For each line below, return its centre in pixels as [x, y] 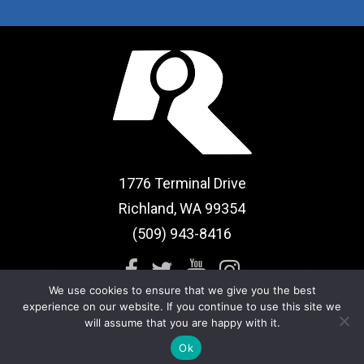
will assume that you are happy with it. [182, 323]
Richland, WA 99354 [182, 208]
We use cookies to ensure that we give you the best [182, 290]
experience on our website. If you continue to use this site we [182, 306]
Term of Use [183, 340]
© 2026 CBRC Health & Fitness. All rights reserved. [162, 353]
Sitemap [130, 340]
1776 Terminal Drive [182, 183]
